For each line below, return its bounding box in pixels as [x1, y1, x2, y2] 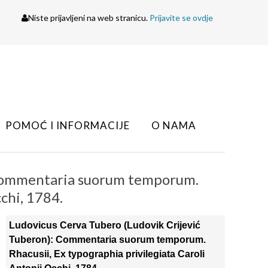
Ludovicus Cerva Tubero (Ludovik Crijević [8, 220, 200, 230]
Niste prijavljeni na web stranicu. [28, 13, 150, 23]
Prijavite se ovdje [150, 13, 213, 23]
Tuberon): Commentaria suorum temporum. [8, 234, 206, 245]
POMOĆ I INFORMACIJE [5, 119, 130, 132]
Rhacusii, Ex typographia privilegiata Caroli [8, 249, 205, 259]
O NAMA [151, 119, 196, 132]
